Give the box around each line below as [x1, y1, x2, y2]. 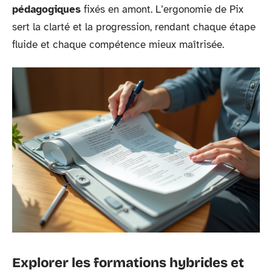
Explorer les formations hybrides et [12, 254, 244, 271]
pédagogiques [12, 3, 81, 16]
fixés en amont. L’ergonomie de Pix [81, 3, 243, 16]
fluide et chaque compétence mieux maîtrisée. [12, 38, 224, 51]
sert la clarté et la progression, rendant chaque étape [12, 21, 256, 33]
